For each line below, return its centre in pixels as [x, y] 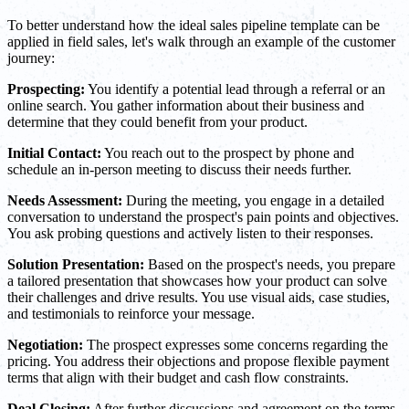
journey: [31, 58]
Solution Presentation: [76, 265]
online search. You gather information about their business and [186, 106]
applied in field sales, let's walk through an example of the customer [201, 42]
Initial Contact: [54, 153]
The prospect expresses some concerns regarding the [236, 345]
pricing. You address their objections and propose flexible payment [198, 362]
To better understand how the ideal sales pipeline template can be [194, 26]
